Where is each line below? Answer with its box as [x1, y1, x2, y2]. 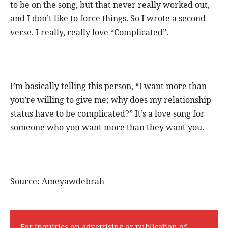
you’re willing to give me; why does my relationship [10, 94, 211, 105]
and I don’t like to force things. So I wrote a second [10, 12, 206, 24]
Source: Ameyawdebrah [10, 175, 104, 187]
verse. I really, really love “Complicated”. [10, 26, 168, 38]
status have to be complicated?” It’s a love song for [10, 107, 205, 119]
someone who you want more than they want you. [10, 121, 204, 133]
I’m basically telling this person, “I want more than [10, 80, 207, 92]
